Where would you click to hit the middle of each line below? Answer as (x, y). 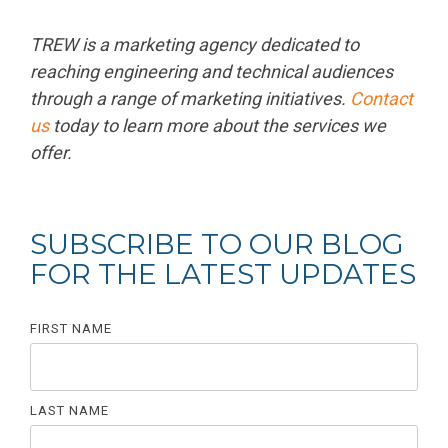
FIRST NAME (71, 329)
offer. (53, 153)
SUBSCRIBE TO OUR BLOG (217, 244)
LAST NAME (69, 411)
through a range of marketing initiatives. (188, 99)
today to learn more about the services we (219, 126)
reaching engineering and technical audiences (211, 72)
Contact (381, 99)
